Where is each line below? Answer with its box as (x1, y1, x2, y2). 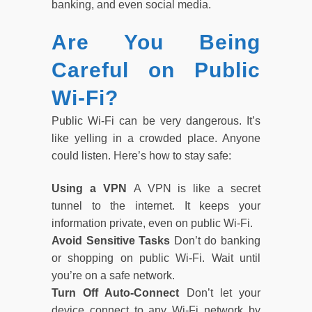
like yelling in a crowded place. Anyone (52, 132, 260, 144)
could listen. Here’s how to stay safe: (52, 149, 231, 162)
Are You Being (52, 30, 260, 54)
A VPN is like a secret (133, 182, 260, 194)
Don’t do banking (173, 234, 261, 247)
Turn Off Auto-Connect (52, 286, 187, 299)
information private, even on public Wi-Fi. (52, 217, 253, 229)
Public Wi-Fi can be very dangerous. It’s (52, 114, 260, 127)
